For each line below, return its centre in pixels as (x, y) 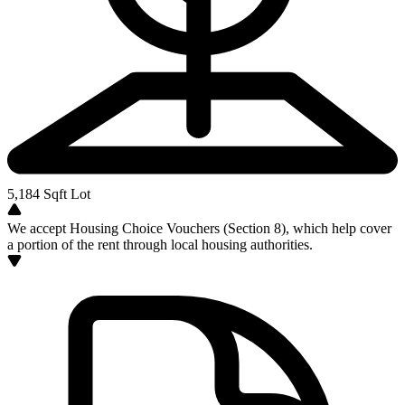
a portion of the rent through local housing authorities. (160, 245)
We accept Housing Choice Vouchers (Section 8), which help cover (199, 228)
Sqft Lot (65, 194)
